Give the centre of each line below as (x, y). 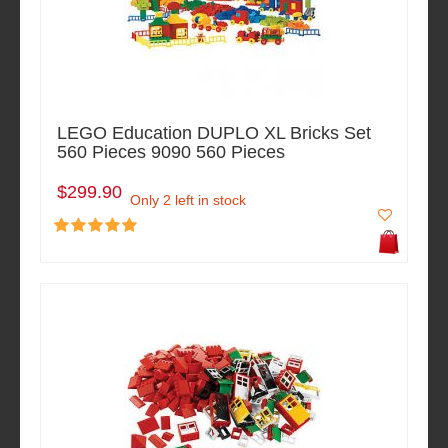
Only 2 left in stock (188, 200)
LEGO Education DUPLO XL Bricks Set (214, 133)
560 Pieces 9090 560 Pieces (171, 152)
